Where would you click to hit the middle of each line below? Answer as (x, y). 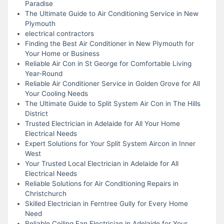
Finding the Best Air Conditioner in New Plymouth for (109, 43)
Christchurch (45, 193)
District (36, 113)
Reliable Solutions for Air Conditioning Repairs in (101, 183)
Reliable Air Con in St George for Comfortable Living (108, 63)
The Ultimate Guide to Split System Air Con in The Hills (112, 103)
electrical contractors (59, 33)
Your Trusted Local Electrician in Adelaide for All (101, 163)
